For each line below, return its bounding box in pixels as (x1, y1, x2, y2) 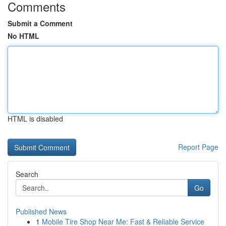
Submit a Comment (8, 18, 73, 28)
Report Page (178, 142, 218, 152)
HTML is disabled (8, 114, 63, 124)
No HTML (8, 31, 39, 41)
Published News (16, 206, 67, 216)
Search (16, 169, 38, 179)
